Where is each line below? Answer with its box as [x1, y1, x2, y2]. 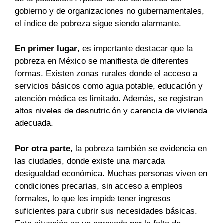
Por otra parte [15, 143, 70, 153]
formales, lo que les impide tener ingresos [15, 193, 171, 203]
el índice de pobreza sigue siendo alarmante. [15, 18, 181, 28]
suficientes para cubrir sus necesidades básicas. [15, 206, 197, 216]
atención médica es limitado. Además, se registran [15, 94, 203, 103]
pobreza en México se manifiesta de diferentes [15, 56, 189, 66]
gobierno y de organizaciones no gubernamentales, [15, 6, 204, 16]
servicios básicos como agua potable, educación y [15, 81, 203, 91]
